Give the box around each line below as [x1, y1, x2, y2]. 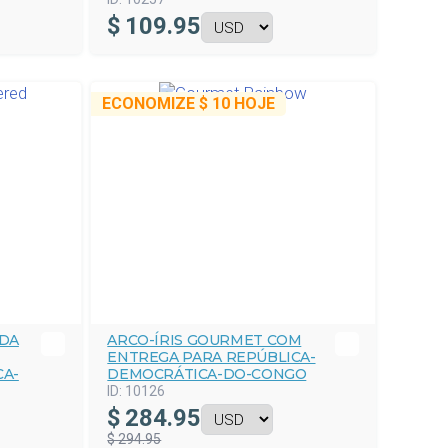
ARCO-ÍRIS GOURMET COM [107, 331, 302, 349]
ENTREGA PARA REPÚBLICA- [107, 348, 316, 366]
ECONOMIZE [102, 94, 200, 113]
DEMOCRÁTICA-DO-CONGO [107, 365, 307, 383]
